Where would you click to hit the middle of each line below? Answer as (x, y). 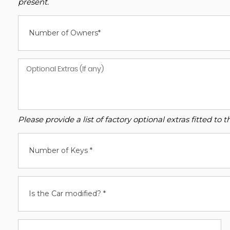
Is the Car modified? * (67, 194)
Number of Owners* (65, 33)
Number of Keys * (61, 150)
